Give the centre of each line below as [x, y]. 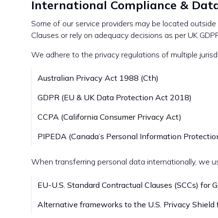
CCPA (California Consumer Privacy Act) [109, 117]
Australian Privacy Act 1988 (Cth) [98, 78]
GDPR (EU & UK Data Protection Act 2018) [115, 97]
